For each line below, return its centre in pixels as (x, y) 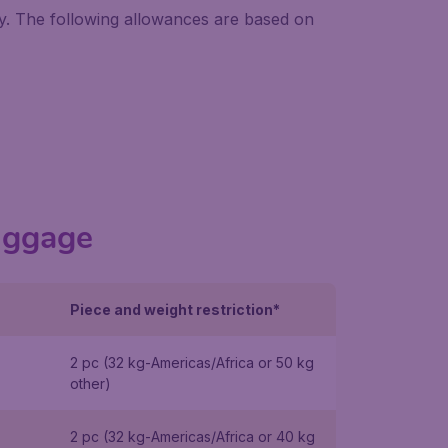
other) (90, 383)
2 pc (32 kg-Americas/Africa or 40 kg (192, 436)
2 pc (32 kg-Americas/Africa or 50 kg (191, 362)
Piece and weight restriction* (174, 309)
